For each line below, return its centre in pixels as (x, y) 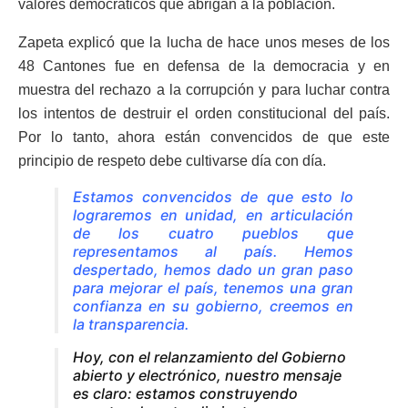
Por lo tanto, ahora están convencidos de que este (204, 137)
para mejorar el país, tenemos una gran (213, 287)
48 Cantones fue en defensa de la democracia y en (204, 66)
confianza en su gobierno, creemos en (213, 306)
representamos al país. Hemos (213, 251)
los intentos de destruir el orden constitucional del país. (204, 113)
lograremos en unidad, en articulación (213, 214)
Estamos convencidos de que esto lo (213, 196)
